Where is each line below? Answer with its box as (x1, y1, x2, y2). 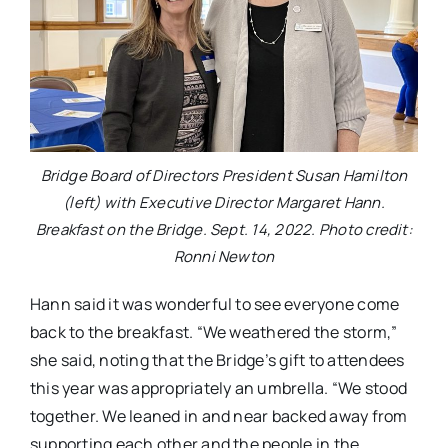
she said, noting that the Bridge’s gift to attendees (29, 348, 405, 371)
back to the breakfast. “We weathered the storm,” (29, 320, 398, 343)
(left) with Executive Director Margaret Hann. (63, 191, 385, 213)
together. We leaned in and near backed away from (29, 404, 408, 427)
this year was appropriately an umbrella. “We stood (29, 376, 407, 399)
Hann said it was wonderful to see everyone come (29, 292, 400, 315)
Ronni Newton (173, 245, 275, 267)
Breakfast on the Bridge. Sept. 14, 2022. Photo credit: (36, 218, 412, 240)
